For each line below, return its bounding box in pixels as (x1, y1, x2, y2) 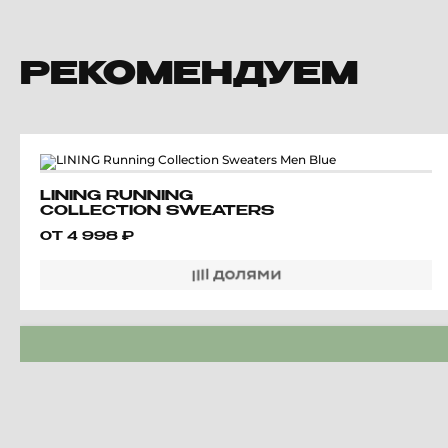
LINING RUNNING (40, 189, 193, 203)
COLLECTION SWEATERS (40, 204, 274, 218)
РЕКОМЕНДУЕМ (20, 60, 358, 92)
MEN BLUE (40, 219, 137, 233)
